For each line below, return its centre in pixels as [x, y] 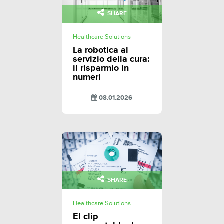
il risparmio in [101, 69]
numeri [87, 78]
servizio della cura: [111, 60]
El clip [86, 217]
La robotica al [101, 51]
